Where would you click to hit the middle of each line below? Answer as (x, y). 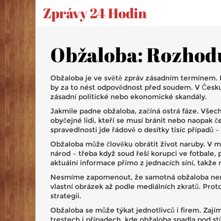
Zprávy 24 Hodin (95, 13)
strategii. (66, 196)
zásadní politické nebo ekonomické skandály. (129, 97)
